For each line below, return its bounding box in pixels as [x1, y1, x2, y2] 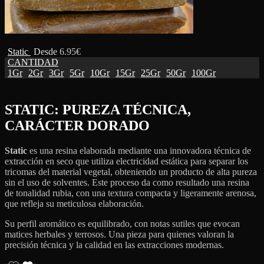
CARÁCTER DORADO [5, 118, 150, 133]
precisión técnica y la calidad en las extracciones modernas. [5, 239, 224, 250]
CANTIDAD [8, 57, 58, 67]
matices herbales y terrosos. [5, 229, 106, 239]
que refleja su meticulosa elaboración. [5, 198, 144, 209]
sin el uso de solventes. [5, 177, 90, 187]
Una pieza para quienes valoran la [108, 229, 234, 239]
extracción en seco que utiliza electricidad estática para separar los [5, 156, 248, 166]
